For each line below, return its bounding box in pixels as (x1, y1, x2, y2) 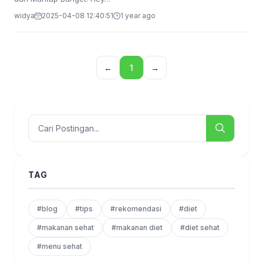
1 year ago (120, 11, 156, 20)
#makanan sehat (37, 223, 94, 232)
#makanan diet (112, 223, 163, 232)
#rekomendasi (110, 204, 161, 213)
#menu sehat (37, 242, 82, 251)
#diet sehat (180, 223, 220, 232)
